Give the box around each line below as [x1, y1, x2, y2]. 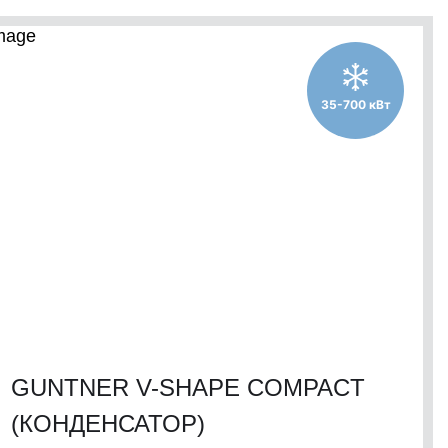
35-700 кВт [320, 96, 391, 112]
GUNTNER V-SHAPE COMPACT [11, 374, 365, 401]
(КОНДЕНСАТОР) [11, 410, 205, 437]
